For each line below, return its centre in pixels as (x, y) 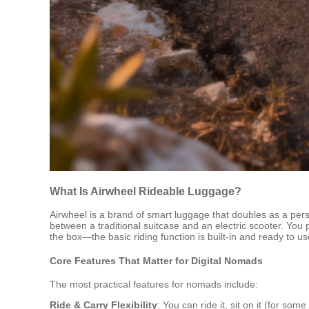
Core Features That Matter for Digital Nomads (156, 260)
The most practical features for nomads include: (154, 285)
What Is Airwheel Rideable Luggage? (146, 191)
